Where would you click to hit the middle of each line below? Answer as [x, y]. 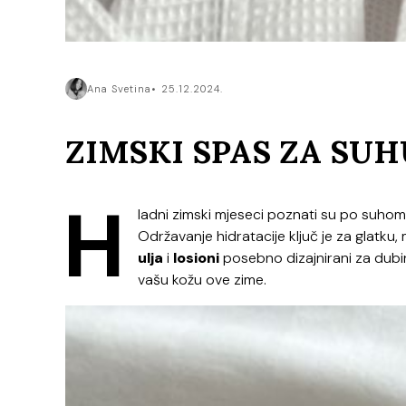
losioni [196, 258]
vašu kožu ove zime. [202, 280]
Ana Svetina [119, 88]
